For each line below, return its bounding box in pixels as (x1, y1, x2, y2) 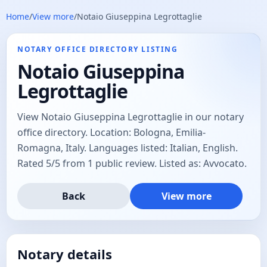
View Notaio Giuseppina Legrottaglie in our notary (17, 110, 244, 123)
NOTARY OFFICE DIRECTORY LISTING (17, 44, 178, 54)
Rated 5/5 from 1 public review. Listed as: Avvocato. (17, 157, 247, 170)
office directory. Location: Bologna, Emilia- (17, 126, 206, 139)
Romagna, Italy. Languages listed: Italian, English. (17, 141, 238, 154)
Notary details (17, 245, 112, 263)
